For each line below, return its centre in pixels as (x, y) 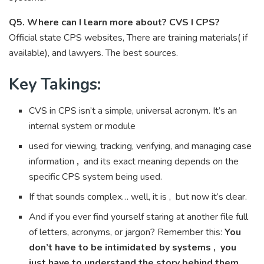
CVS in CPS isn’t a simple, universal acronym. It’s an (133, 110)
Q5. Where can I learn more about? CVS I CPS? (114, 22)
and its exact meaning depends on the (161, 161)
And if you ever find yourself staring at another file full (139, 217)
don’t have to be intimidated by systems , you (133, 247)
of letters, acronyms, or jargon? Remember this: (127, 232)
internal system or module (84, 126)
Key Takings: (57, 85)
